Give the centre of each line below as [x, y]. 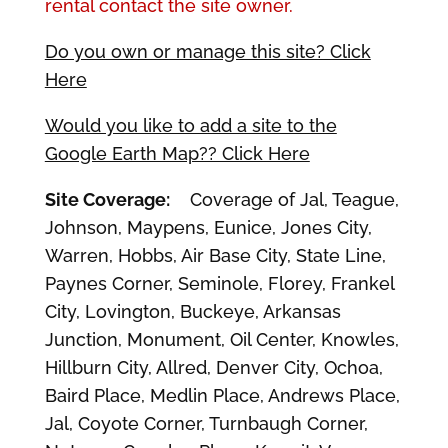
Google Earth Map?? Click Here [177, 153]
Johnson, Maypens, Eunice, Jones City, [208, 227]
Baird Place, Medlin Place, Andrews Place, [222, 395]
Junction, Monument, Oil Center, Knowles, [221, 339]
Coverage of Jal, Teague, [284, 199]
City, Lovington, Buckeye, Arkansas [192, 311]
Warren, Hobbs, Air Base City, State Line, [215, 255]
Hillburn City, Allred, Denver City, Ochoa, [213, 367]
